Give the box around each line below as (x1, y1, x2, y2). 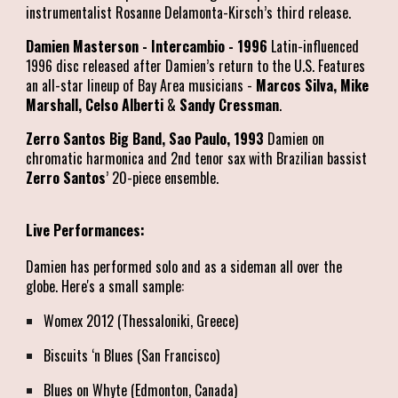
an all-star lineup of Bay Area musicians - (26, 74, 257, 96)
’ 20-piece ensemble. (106, 166, 223, 188)
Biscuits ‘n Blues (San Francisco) (44, 344, 220, 366)
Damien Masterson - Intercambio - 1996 (26, 35, 268, 57)
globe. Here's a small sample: (26, 275, 185, 297)
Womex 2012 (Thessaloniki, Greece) (44, 309, 239, 331)
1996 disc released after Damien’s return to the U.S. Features (26, 54, 366, 76)
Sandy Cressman (176, 93, 280, 115)
